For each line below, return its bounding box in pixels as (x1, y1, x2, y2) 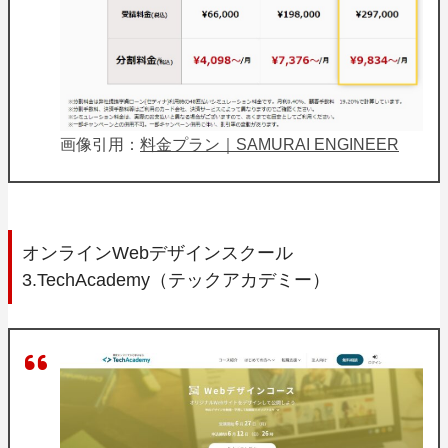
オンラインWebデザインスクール (22, 242, 293, 263)
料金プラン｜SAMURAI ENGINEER (140, 136, 399, 154)
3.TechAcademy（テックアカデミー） (22, 269, 330, 290)
